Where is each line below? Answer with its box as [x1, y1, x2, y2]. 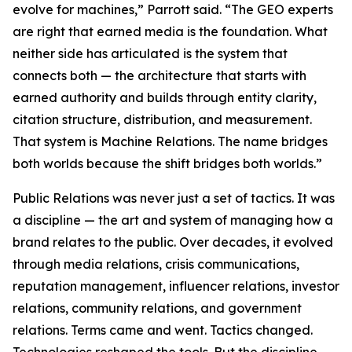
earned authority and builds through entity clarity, [13, 89, 317, 105]
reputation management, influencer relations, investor [13, 277, 339, 294]
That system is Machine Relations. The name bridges [13, 133, 328, 149]
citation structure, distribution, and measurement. [13, 111, 312, 127]
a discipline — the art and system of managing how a [13, 211, 333, 228]
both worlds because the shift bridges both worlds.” [13, 155, 322, 171]
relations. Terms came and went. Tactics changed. [13, 321, 313, 338]
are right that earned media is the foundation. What [13, 23, 328, 39]
